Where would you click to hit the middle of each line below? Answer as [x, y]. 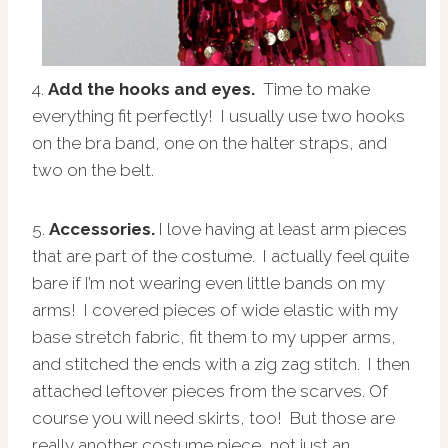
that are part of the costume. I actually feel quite [220, 255]
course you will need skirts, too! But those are [213, 417]
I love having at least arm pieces [281, 228]
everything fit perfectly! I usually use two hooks [218, 115]
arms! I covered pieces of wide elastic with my [215, 309]
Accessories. [102, 228]
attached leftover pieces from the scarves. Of [210, 390]
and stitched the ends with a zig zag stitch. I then [221, 363]
